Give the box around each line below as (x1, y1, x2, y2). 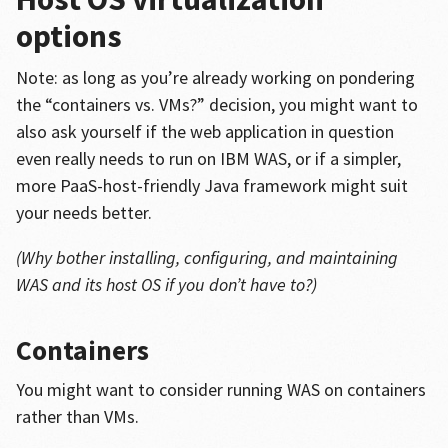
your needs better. (15, 201, 152, 224)
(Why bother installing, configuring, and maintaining (15, 246, 398, 269)
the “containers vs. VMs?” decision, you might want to (15, 93, 418, 116)
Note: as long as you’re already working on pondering (15, 66, 415, 89)
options (15, 16, 122, 56)
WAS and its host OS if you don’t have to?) (15, 273, 317, 296)
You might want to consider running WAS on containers (15, 378, 426, 401)
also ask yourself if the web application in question (15, 120, 394, 143)
